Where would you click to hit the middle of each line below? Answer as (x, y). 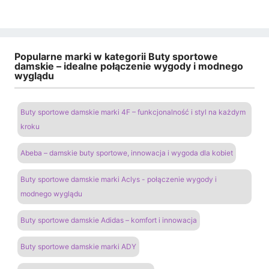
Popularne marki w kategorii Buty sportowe (116, 56)
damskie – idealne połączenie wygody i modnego (129, 66)
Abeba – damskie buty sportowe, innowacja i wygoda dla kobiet (127, 153)
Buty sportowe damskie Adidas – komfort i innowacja (109, 220)
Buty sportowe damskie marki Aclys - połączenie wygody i (119, 180)
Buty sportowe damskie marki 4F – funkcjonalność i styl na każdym (133, 112)
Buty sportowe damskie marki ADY (78, 247)
